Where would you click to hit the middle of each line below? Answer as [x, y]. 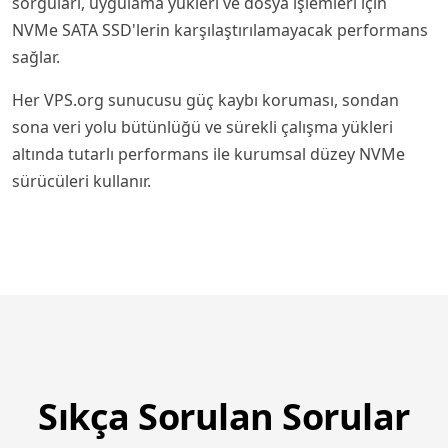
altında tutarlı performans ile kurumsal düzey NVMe [208, 154]
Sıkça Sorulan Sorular [224, 416]
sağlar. [36, 57]
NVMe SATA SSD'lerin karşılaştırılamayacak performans [220, 30]
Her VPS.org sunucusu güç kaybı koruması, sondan [205, 100]
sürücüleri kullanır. [81, 181]
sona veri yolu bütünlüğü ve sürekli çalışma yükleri [202, 127]
